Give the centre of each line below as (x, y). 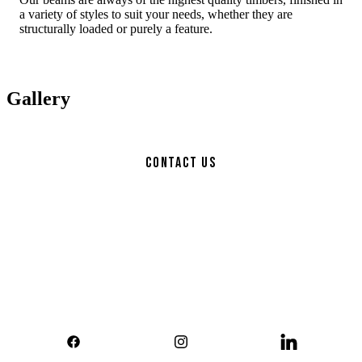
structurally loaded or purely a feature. (116, 28)
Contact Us (181, 162)
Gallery (38, 98)
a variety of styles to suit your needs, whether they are (156, 14)
